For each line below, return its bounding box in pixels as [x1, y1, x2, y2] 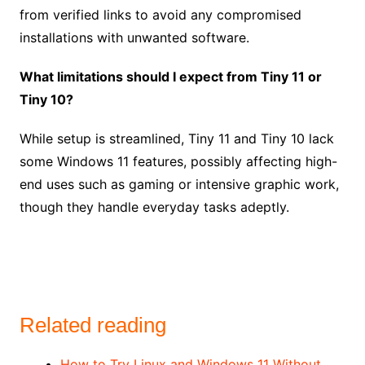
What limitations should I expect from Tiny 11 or [19, 68, 322, 86]
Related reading [19, 313, 166, 338]
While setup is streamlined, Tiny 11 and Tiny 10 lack [19, 130, 334, 147]
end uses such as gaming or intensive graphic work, [19, 176, 339, 193]
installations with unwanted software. [19, 29, 249, 46]
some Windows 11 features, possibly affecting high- [19, 153, 337, 170]
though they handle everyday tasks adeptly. [19, 199, 289, 216]
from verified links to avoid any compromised [19, 7, 301, 24]
